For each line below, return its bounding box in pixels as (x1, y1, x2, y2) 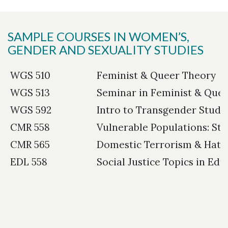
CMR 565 (10, 138, 50, 151)
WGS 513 (10, 86, 50, 99)
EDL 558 (10, 155, 47, 168)
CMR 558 (10, 121, 50, 133)
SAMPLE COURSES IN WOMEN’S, (8, 28, 189, 44)
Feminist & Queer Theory (97, 69, 216, 81)
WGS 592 (10, 103, 51, 116)
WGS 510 (10, 69, 50, 81)
